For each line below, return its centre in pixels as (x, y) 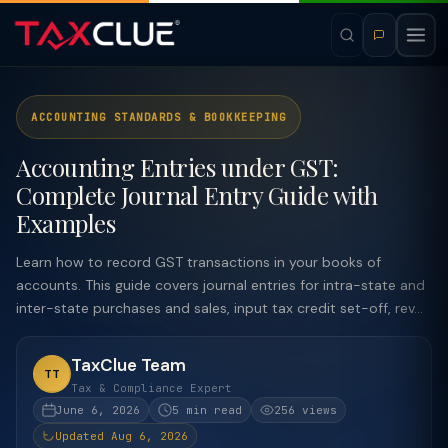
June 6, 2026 (98, 410)
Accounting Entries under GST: (177, 167)
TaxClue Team (128, 365)
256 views (305, 410)
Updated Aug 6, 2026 (121, 436)
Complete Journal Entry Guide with (197, 195)
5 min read (207, 410)
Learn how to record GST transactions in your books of (198, 262)
